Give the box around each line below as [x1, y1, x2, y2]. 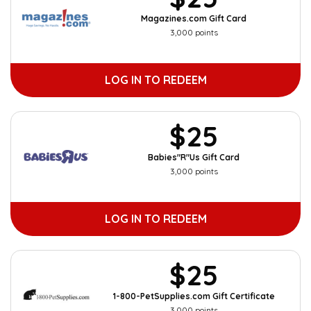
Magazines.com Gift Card [141, 13, 246, 24]
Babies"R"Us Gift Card [148, 152, 239, 162]
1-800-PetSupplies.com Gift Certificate [112, 291, 275, 301]
